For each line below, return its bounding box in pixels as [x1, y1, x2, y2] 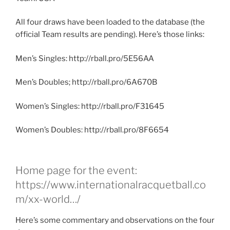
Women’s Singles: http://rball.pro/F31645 [15, 101, 164, 111]
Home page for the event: [15, 164, 137, 177]
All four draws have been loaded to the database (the [15, 17, 205, 27]
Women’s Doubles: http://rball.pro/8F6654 [15, 125, 169, 135]
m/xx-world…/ [15, 193, 81, 205]
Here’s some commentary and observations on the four [15, 215, 215, 225]
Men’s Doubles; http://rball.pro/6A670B [15, 78, 157, 87]
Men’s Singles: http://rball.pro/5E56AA [15, 53, 154, 63]
